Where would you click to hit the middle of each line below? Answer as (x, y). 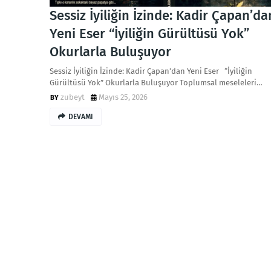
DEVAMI (81, 117)
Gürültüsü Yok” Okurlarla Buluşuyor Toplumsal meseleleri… (156, 83)
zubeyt (73, 97)
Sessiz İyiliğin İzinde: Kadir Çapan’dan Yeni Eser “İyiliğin (151, 71)
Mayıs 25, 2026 (123, 97)
